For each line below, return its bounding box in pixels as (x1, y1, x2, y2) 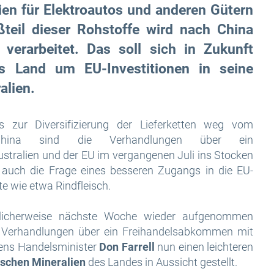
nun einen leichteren (154, 240, 253, 253)
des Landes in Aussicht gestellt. (86, 256, 240, 268)
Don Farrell (99, 240, 155, 253)
